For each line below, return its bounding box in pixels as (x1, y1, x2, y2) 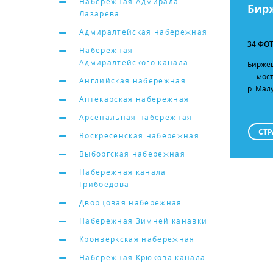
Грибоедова (79, 179, 130, 189)
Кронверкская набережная (79, 234, 195, 244)
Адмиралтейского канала (79, 57, 189, 67)
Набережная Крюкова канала (79, 252, 206, 262)
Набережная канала (79, 167, 166, 177)
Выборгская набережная (79, 149, 185, 158)
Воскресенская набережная (79, 130, 199, 140)
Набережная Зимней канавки (79, 216, 208, 225)
